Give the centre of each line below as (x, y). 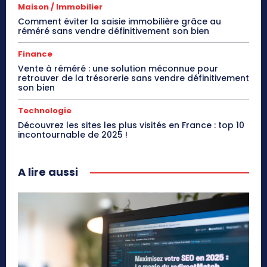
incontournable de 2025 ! (73, 134)
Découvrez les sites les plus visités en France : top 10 (131, 125)
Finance (35, 54)
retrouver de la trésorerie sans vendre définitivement (133, 78)
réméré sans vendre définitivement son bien (114, 31)
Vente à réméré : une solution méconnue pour (118, 68)
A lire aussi (48, 172)
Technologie (45, 110)
